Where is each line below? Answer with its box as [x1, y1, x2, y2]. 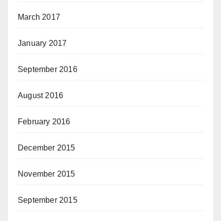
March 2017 [18, 13, 60, 21]
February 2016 [18, 117, 71, 126]
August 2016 [18, 91, 64, 100]
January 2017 [18, 39, 67, 47]
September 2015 [18, 196, 77, 204]
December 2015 [18, 144, 75, 152]
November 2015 [18, 170, 75, 178]
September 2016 [18, 65, 77, 74]
